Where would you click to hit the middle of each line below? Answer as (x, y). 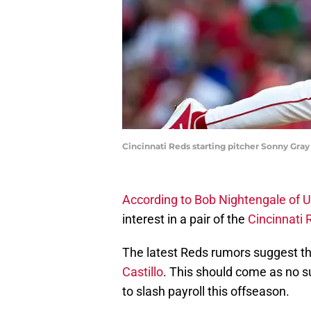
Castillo (143, 272)
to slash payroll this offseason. (206, 292)
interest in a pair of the (185, 219)
